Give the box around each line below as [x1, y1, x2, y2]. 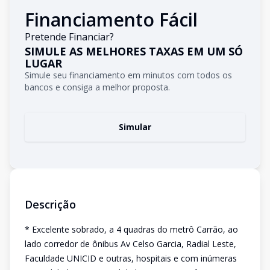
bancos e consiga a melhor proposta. [25, 81, 170, 93]
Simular [119, 121, 151, 133]
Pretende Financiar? [25, 30, 114, 43]
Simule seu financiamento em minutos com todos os [25, 69, 232, 81]
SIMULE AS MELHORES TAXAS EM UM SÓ [25, 44, 243, 58]
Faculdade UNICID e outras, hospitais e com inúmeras [25, 253, 237, 264]
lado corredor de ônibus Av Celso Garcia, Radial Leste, [25, 238, 236, 250]
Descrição [25, 197, 76, 212]
